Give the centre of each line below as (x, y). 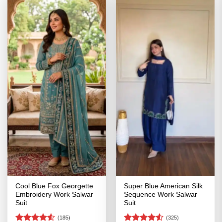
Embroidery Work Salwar (55, 195)
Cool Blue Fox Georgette (55, 186)
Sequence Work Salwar (161, 195)
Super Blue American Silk (164, 186)
